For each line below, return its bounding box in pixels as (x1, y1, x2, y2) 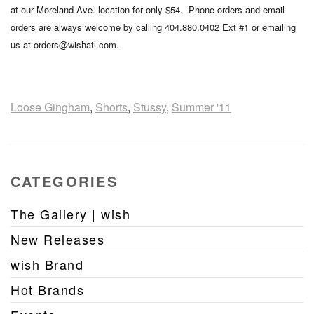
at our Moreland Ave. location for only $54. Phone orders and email (11, 3, 285, 16)
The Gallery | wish (11, 205, 130, 223)
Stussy (133, 99, 166, 115)
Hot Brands (11, 280, 84, 299)
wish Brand (11, 255, 83, 273)
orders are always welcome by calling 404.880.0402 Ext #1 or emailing (11, 20, 296, 34)
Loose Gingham (11, 99, 90, 115)
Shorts (95, 99, 128, 115)
